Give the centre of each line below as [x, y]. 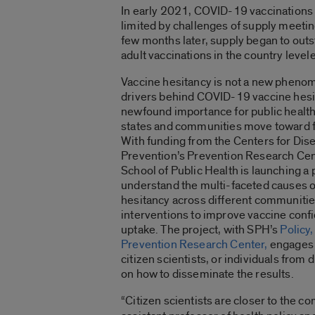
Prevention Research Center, [194, 244]
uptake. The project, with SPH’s [201, 229]
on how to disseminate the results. [207, 274]
